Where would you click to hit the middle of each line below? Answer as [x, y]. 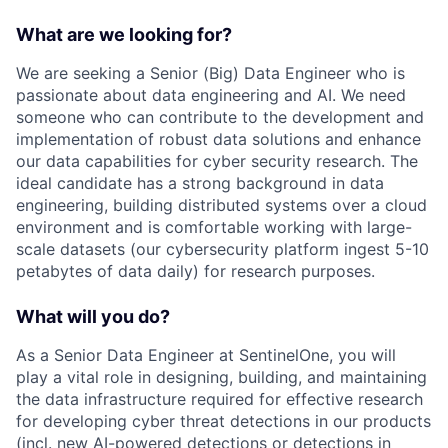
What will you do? [93, 316]
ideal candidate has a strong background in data [200, 182]
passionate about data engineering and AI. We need [211, 94]
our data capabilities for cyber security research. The [217, 160]
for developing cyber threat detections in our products [223, 420]
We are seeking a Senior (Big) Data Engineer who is [210, 72]
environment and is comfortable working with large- [214, 226]
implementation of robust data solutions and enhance [218, 138]
